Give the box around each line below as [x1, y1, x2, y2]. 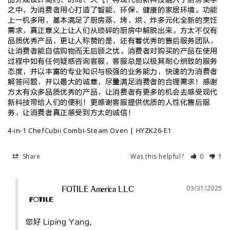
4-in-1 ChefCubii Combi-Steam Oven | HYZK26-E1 [8, 126, 171, 136]
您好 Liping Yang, [26, 218, 94, 227]
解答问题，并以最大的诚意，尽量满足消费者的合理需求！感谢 [8, 78, 218, 87]
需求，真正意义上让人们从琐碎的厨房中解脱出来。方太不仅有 [8, 26, 218, 35]
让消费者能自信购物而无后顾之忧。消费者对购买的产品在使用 [8, 47, 218, 56]
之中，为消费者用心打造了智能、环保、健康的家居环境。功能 [8, 6, 218, 15]
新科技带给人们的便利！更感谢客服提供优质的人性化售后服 [8, 98, 210, 107]
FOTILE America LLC [62, 185, 134, 195]
